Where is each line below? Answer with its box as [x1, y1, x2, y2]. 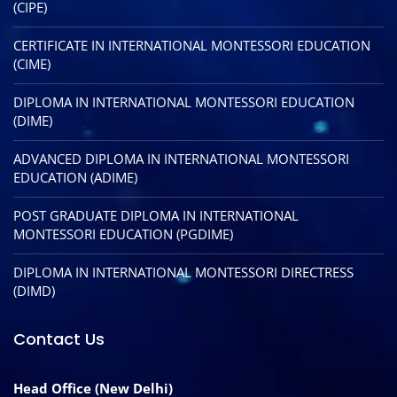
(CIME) [13, 55, 51, 74]
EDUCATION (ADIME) [13, 168, 137, 187]
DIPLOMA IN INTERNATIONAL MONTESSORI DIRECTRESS [13, 263, 354, 282]
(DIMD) [13, 282, 55, 300]
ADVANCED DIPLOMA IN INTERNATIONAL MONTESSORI [13, 150, 349, 168]
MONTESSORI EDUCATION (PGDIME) [13, 225, 233, 244]
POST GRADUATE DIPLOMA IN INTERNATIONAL [13, 206, 299, 225]
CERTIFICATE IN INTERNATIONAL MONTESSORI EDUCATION [13, 36, 370, 55]
